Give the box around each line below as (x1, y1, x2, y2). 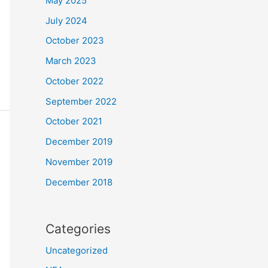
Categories (45, 221, 111, 236)
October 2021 (45, 115, 102, 127)
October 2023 (45, 35, 104, 47)
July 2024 (45, 14, 87, 26)
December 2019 (45, 136, 112, 147)
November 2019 (45, 156, 112, 167)
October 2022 (45, 75, 103, 87)
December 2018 (45, 176, 112, 188)
